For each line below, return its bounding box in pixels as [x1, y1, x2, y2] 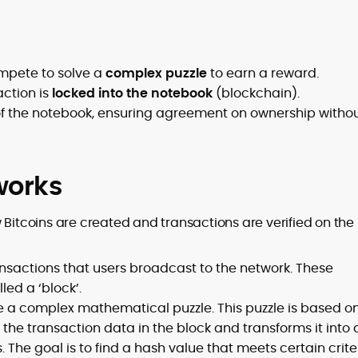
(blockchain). [213, 84, 300, 102]
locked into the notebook [52, 84, 213, 102]
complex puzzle [105, 64, 207, 82]
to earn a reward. [207, 64, 319, 82]
